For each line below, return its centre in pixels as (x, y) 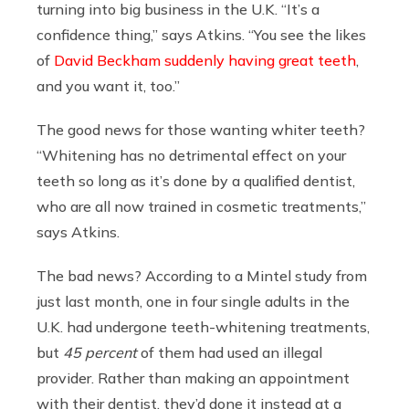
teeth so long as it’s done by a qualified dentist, (196, 180)
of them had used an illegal (230, 352)
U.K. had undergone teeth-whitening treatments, (203, 326)
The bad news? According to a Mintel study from (202, 275)
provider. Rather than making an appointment (193, 378)
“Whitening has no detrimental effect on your (191, 155)
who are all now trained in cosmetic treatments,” (201, 206)
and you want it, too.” (108, 85)
